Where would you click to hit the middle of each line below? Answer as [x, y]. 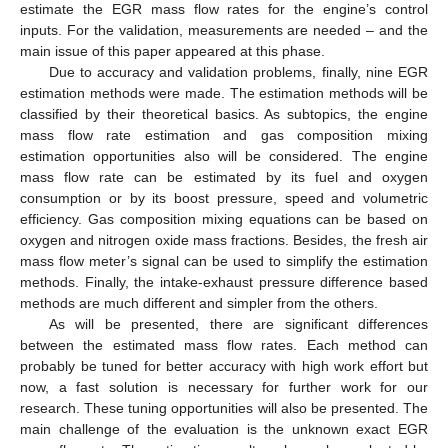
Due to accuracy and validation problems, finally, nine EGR [238, 71]
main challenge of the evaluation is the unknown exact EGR [224, 428]
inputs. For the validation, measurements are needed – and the [224, 29]
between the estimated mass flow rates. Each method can [224, 344]
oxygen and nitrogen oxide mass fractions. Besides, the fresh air [224, 239]
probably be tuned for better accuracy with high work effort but [224, 365]
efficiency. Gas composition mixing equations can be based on [224, 218]
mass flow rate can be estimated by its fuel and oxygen [224, 176]
